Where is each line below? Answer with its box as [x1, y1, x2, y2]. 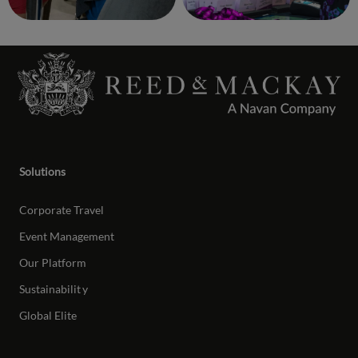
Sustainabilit [19, 282, 82, 296]
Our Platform [19, 256, 87, 270]
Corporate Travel [19, 203, 105, 217]
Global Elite [19, 308, 78, 323]
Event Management [19, 229, 115, 244]
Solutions [19, 165, 66, 179]
